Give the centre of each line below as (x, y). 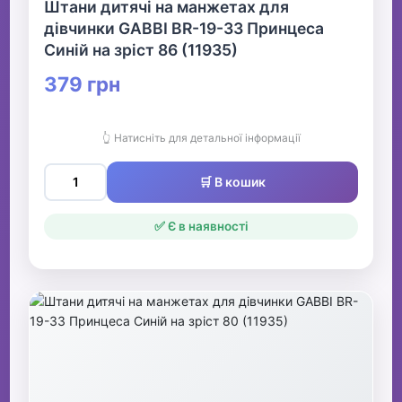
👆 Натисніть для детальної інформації (201, 138)
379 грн (83, 84)
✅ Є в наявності (201, 227)
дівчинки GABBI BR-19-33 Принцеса (184, 29)
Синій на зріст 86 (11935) (141, 50)
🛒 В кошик (232, 182)
